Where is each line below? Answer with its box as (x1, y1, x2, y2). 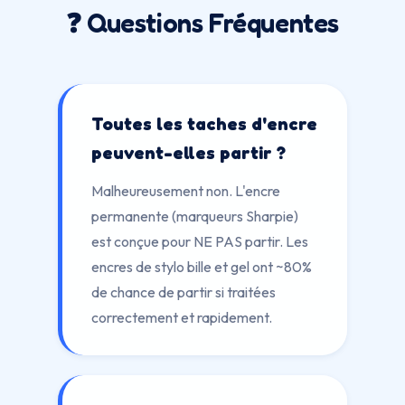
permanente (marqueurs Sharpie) (91, 207, 298, 225)
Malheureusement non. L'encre (91, 182, 280, 200)
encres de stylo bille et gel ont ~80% (91, 258, 312, 276)
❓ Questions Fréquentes (65, 7, 340, 39)
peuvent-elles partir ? (91, 142, 286, 164)
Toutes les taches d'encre (91, 113, 317, 135)
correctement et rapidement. (91, 308, 272, 326)
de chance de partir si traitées (91, 283, 276, 301)
